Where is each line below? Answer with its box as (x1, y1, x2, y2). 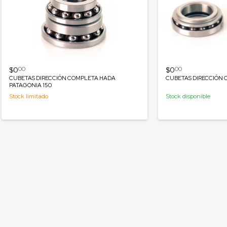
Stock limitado (9, 93, 48, 100)
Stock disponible (165, 93, 210, 100)
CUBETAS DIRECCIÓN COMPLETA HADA (9, 74, 116, 82)
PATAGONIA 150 (9, 82, 52, 89)
